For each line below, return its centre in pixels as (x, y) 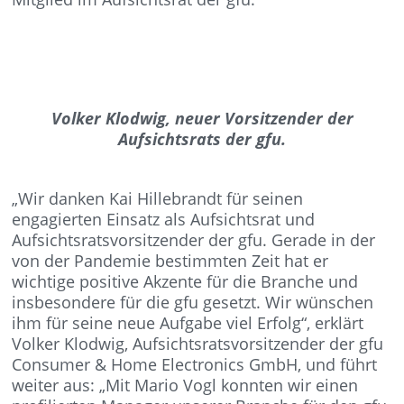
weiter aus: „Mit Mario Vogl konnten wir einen (185, 385)
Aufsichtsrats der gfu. (202, 139)
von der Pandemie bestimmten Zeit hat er (170, 261)
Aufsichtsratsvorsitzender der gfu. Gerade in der (194, 240)
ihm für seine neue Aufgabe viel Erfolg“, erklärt (188, 323)
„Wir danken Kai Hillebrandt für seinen (158, 198)
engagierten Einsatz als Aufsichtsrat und (164, 219)
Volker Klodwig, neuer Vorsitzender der (202, 118)
